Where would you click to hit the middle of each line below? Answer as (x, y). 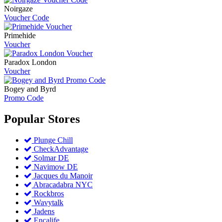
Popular (26, 119)
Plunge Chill (52, 140)
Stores (64, 119)
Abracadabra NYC (62, 185)
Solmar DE (50, 158)
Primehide (20, 36)
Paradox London (30, 62)
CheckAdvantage (60, 149)
